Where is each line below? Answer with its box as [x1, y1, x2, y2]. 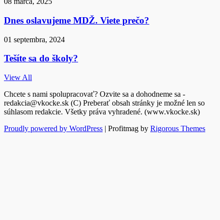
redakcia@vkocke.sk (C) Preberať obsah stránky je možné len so [4, 99, 205, 108]
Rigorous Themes [150, 124, 205, 133]
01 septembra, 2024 [4, 35, 65, 44]
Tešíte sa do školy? [4, 53, 78, 64]
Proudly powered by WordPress [4, 124, 103, 133]
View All [4, 73, 32, 82]
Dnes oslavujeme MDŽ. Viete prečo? [4, 15, 149, 26]
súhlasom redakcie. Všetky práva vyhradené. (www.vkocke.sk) [4, 108, 200, 116]
